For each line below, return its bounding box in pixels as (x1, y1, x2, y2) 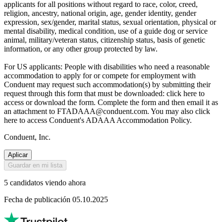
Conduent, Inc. (4, 133, 51, 142)
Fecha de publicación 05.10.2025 (4, 195, 108, 204)
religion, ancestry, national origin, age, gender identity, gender (4, 9, 196, 18)
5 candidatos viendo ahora (4, 178, 86, 187)
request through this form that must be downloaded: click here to (4, 89, 205, 98)
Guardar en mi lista (8, 162, 62, 169)
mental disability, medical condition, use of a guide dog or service (4, 27, 208, 36)
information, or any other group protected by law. (4, 45, 158, 54)
